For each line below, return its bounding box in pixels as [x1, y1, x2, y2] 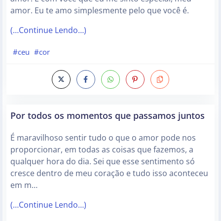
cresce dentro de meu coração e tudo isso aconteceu [10, 167, 208, 179]
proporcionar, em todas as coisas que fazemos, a [10, 144, 193, 155]
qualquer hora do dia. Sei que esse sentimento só [10, 155, 195, 167]
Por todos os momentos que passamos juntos [10, 109, 205, 121]
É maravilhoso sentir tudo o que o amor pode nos [10, 132, 196, 143]
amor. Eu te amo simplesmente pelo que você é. [10, 5, 189, 16]
